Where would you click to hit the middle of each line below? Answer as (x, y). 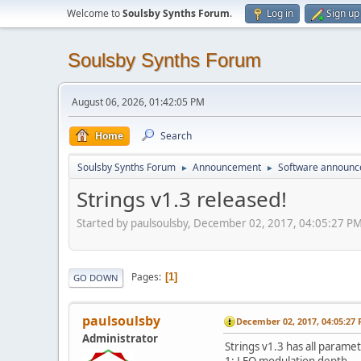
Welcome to (95, 13)
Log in (280, 13)
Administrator (120, 338)
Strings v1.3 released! (182, 199)
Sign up (343, 13)
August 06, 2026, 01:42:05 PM (138, 102)
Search (176, 136)
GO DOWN (96, 277)
